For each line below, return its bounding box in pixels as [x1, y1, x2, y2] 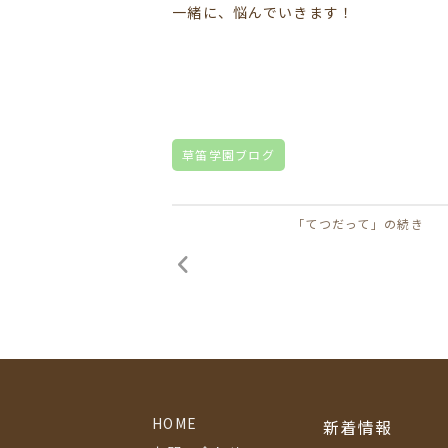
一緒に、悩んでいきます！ [172, 2, 355, 23]
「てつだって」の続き [292, 215, 424, 233]
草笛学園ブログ [182, 146, 275, 164]
